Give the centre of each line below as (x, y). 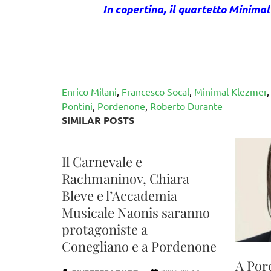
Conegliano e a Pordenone (139, 246)
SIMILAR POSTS (98, 120)
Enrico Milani (89, 91)
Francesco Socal (155, 91)
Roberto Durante (186, 106)
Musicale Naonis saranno (136, 212)
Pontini (77, 106)
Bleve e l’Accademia (119, 195)
